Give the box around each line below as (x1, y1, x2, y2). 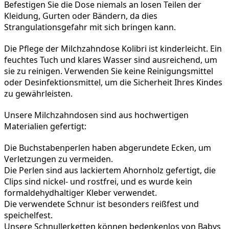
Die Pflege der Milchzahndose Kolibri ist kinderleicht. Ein (4, 43, 222, 55)
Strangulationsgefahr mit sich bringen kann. (4, 21, 176, 33)
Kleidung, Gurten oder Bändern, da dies (4, 10, 157, 22)
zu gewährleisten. (4, 88, 73, 100)
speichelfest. (4, 210, 53, 221)
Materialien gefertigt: (4, 121, 86, 132)
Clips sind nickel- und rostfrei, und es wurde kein (4, 176, 192, 188)
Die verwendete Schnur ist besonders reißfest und (4, 198, 199, 210)
